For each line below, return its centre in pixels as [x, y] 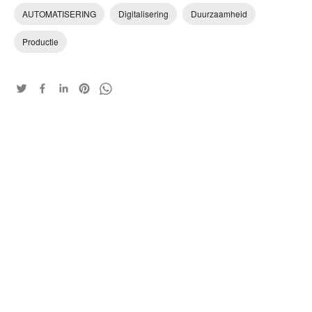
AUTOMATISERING [59, 14]
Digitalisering [143, 14]
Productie [40, 41]
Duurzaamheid [219, 14]
